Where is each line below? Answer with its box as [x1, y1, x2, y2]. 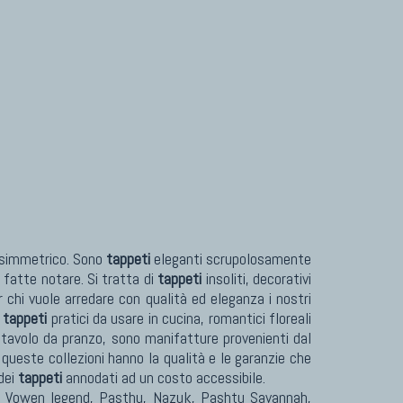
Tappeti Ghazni [74, 101, 164, 122]
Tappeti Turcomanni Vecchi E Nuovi [74, 78, 285, 100]
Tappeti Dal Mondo [74, 146, 187, 167]
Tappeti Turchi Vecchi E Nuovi [74, 56, 252, 77]
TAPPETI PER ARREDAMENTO [58, 28, 239, 49]
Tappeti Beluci [74, 123, 161, 145]
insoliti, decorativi [201, 268, 312, 289]
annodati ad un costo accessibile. [62, 367, 265, 388]
